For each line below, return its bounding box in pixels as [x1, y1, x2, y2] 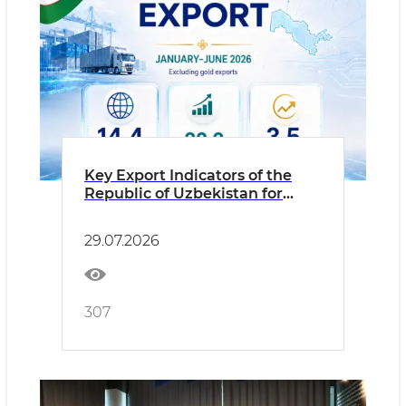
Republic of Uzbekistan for [84, 184, 283, 202]
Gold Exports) [84, 220, 185, 238]
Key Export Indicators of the [84, 166, 292, 184]
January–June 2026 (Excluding [84, 202, 311, 220]
